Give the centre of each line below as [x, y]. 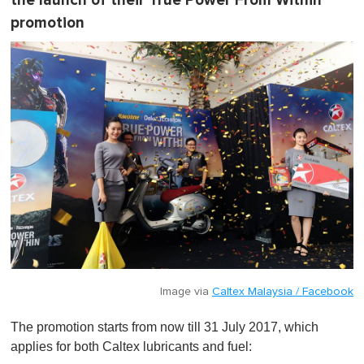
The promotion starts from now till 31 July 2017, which [165, 327]
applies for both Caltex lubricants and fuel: [131, 347]
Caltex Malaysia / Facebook [283, 292]
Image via [186, 292]
